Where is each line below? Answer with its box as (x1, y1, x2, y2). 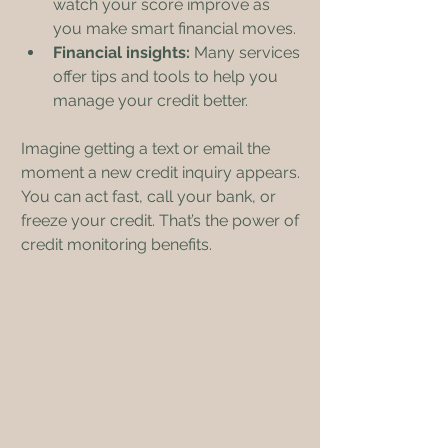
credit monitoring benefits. (21, 235, 212, 254)
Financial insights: (53, 43, 190, 62)
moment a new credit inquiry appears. (21, 163, 304, 182)
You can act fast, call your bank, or (21, 187, 280, 206)
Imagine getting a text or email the (21, 139, 274, 158)
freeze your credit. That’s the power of (21, 211, 303, 230)
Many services (190, 43, 304, 62)
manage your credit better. (53, 91, 248, 110)
